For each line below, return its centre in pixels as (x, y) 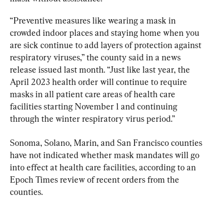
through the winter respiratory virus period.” (93, 118)
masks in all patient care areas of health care (94, 94)
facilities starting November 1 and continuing (95, 106)
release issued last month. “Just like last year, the (101, 69)
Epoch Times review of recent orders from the (96, 179)
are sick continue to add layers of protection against (107, 45)
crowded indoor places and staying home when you (106, 32)
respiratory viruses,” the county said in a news (96, 57)
